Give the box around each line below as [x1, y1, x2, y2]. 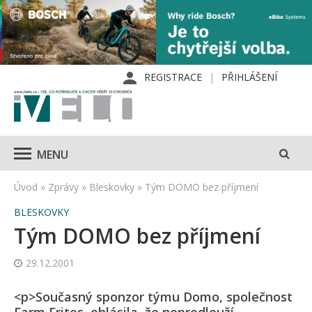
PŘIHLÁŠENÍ [221, 70, 277, 84]
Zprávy [48, 180, 79, 194]
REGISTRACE [144, 70, 202, 84]
